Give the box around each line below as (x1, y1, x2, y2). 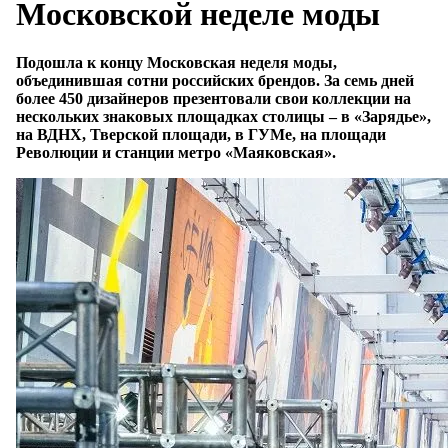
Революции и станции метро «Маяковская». (16, 144, 340, 162)
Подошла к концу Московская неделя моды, (16, 54, 337, 72)
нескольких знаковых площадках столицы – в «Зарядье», (16, 108, 431, 126)
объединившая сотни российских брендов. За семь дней (16, 72, 414, 90)
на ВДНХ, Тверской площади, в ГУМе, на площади (16, 126, 386, 144)
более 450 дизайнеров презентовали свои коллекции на (16, 90, 411, 108)
